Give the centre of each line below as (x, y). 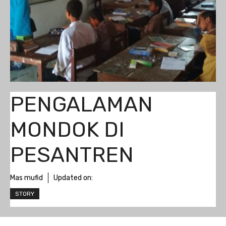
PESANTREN (72, 155)
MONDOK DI (67, 130)
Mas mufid (26, 178)
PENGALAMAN (81, 104)
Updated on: (73, 178)
